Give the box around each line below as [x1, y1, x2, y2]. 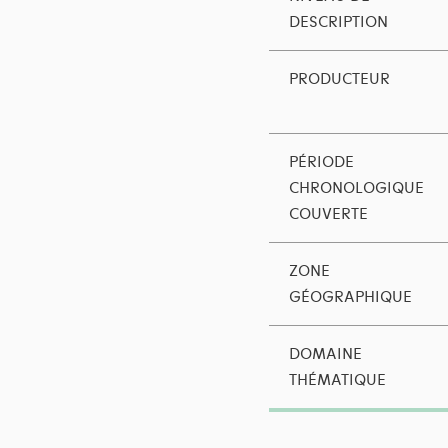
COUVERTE [288, 205, 368, 224]
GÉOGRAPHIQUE [288, 288, 412, 307]
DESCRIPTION [288, 13, 388, 32]
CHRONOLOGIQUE [288, 179, 424, 198]
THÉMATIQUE [288, 371, 386, 390]
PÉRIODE [288, 153, 354, 172]
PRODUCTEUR [288, 70, 390, 89]
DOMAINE [288, 345, 362, 364]
